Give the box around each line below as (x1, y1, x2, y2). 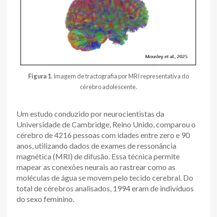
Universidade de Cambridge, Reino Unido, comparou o (16, 120, 196, 129)
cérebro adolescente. (80, 83, 137, 91)
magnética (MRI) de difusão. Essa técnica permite (16, 152, 180, 161)
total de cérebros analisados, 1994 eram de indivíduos (16, 184, 194, 193)
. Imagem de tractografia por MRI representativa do (51, 72, 189, 80)
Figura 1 (28, 72, 51, 80)
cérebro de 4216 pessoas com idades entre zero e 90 (16, 130, 190, 139)
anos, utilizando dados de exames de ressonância (16, 141, 176, 150)
